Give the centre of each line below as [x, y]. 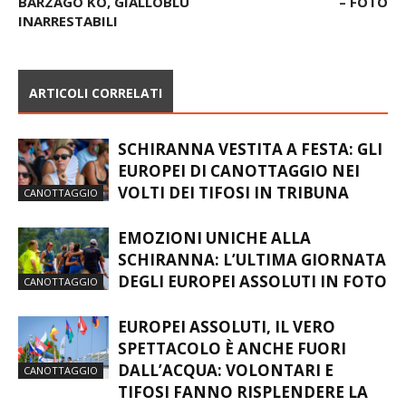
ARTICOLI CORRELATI [96, 93]
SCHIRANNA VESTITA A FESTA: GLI [250, 150]
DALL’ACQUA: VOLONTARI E [226, 371]
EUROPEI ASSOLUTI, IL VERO [227, 327]
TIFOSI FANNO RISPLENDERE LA [243, 392]
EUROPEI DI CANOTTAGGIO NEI [239, 171]
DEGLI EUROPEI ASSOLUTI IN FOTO [252, 282]
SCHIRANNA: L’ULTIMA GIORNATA [252, 260]
